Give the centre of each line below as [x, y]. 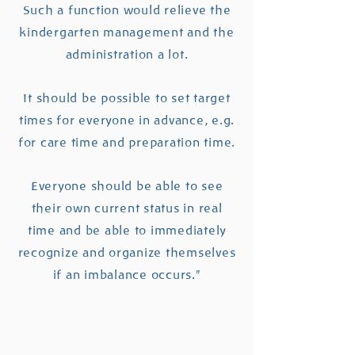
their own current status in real [127, 208]
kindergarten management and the [127, 32]
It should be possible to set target [127, 98]
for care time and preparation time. [127, 143]
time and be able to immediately [127, 231]
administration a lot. [127, 55]
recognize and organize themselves [127, 253]
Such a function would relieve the [127, 10]
